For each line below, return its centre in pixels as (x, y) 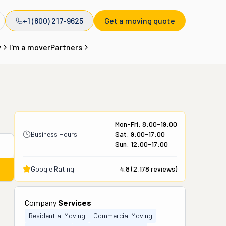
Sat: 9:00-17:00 (140, 134)
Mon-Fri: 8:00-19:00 (146, 124)
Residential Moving (57, 216)
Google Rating (52, 169)
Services (75, 203)
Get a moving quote (140, 20)
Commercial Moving (123, 216)
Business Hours (54, 134)
